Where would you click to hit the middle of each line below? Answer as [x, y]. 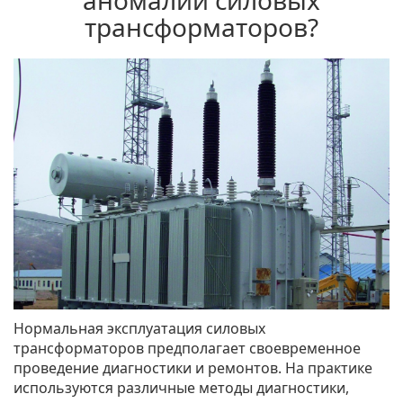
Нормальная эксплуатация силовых [139, 329]
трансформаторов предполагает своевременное [187, 349]
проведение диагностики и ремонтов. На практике [193, 368]
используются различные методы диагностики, [181, 388]
